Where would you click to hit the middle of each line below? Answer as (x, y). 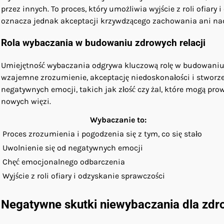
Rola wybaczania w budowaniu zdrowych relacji (103, 43)
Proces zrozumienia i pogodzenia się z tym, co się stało (102, 134)
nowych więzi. (26, 101)
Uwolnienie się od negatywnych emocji (73, 148)
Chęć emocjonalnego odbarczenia (64, 162)
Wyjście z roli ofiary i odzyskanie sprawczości (84, 176)
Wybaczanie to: (118, 120)
